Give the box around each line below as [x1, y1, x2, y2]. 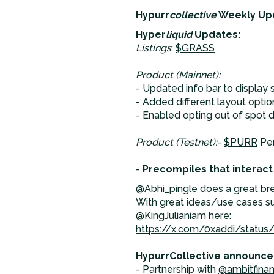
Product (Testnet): [136, 136, 217, 148]
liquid [166, 29, 192, 40]
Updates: [192, 29, 240, 40]
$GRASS [176, 42, 215, 54]
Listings [136, 42, 171, 54]
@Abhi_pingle [136, 183, 198, 194]
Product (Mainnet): [136, 69, 220, 81]
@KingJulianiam [136, 210, 206, 221]
